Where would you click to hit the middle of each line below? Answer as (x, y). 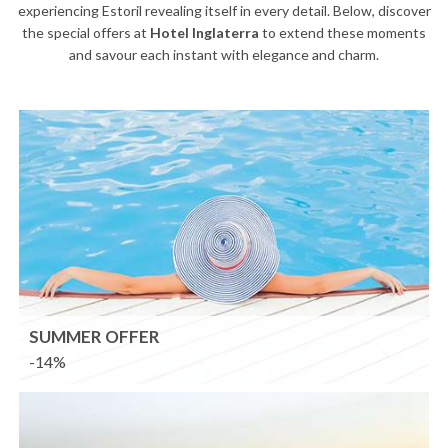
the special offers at (86, 32)
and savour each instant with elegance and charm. (224, 54)
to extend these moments (342, 32)
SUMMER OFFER (95, 336)
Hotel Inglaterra (204, 32)
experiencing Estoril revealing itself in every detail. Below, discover (224, 10)
